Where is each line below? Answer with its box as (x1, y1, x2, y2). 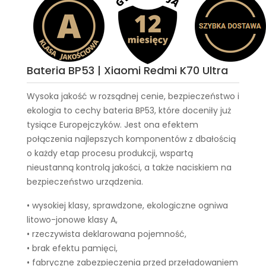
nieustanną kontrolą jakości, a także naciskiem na (27, 161, 232, 173)
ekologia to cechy (27, 104, 103, 116)
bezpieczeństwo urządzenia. (27, 176, 143, 188)
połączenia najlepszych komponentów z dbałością (27, 133, 236, 145)
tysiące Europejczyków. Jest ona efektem (27, 119, 198, 131)
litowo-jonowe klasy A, (27, 214, 118, 226)
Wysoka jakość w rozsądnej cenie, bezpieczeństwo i (27, 90, 239, 102)
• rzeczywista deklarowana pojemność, (27, 228, 186, 240)
